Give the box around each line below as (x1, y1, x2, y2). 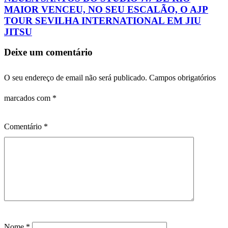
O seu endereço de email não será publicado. (4, 73, 147, 82)
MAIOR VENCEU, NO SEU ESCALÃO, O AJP (4, 4, 208, 15)
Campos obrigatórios (149, 73, 216, 82)
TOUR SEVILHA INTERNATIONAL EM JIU (4, 15, 201, 26)
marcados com (4, 94, 52, 103)
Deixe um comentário (4, 47, 93, 58)
